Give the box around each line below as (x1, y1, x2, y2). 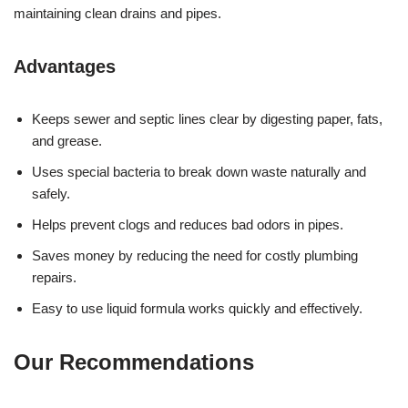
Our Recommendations (14, 349, 254, 374)
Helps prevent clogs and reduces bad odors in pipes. (32, 216, 343, 232)
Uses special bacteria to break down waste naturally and (32, 163, 366, 179)
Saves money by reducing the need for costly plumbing (32, 247, 358, 263)
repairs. (32, 269, 76, 285)
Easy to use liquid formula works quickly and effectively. (32, 300, 362, 316)
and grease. (32, 132, 102, 148)
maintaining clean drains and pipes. (14, 5, 221, 21)
